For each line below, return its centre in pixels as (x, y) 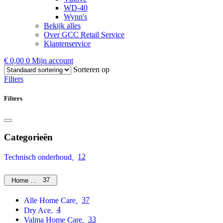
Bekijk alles (62, 26)
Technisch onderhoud (38, 157)
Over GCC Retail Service (84, 35)
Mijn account (53, 61)
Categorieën (28, 137)
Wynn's (75, 17)
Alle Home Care (50, 201)
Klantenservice (67, 44)
